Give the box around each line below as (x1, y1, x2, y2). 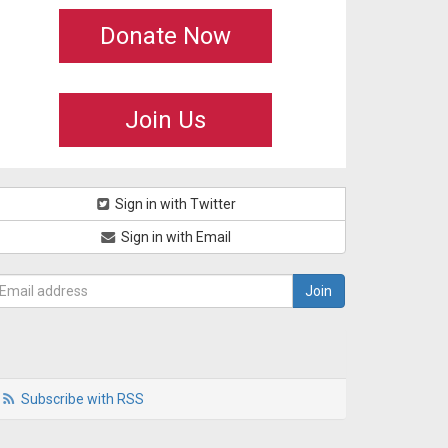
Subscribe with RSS (20, 391, 144, 407)
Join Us (125, 106, 207, 134)
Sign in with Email (117, 229, 231, 245)
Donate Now (100, 22, 232, 50)
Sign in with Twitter (112, 196, 237, 212)
